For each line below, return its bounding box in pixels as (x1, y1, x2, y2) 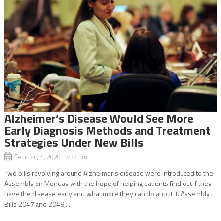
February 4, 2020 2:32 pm (14, 151, 87, 162)
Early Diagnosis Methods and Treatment (4, 121, 211, 139)
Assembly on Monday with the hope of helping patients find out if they (4, 178, 212, 188)
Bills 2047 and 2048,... (4, 198, 70, 209)
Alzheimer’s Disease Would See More (4, 109, 193, 127)
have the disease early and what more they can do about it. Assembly (4, 188, 210, 199)
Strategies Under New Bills (4, 133, 144, 151)
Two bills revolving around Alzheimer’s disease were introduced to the (4, 167, 213, 178)
